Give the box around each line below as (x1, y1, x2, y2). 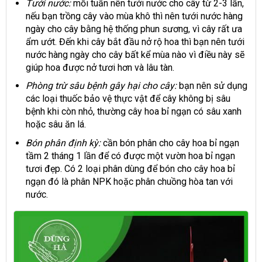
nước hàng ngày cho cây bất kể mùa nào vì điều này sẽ (25, 49, 244, 60)
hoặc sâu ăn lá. (25, 119, 88, 130)
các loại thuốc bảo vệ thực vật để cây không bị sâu (25, 93, 230, 105)
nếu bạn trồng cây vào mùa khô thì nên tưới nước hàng (25, 10, 243, 22)
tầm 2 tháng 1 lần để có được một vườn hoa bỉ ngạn (25, 150, 235, 161)
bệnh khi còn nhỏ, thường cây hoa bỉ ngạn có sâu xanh (25, 106, 242, 118)
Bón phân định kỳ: (25, 137, 101, 149)
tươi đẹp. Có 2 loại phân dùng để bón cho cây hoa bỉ (25, 163, 235, 174)
